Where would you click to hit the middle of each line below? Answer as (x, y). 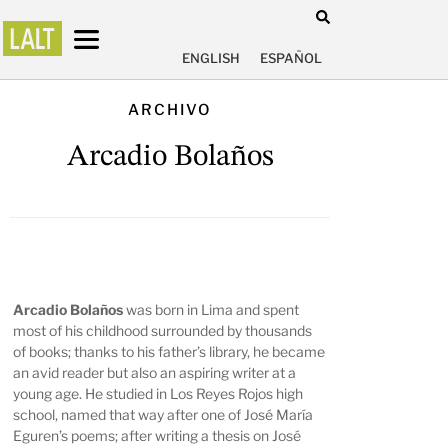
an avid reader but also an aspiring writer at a (155, 373)
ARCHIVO (170, 109)
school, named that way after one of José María (163, 415)
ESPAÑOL (291, 58)
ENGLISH (211, 58)
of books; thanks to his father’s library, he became (169, 352)
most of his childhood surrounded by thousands (163, 331)
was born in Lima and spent (211, 310)
